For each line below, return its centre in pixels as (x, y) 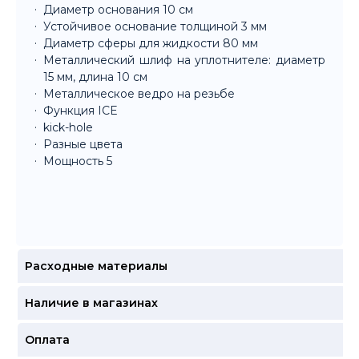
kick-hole (68, 128)
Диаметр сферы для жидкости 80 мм (151, 44)
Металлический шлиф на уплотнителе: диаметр (184, 61)
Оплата (47, 340)
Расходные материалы (96, 266)
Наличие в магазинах (91, 303)
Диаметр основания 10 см (118, 10)
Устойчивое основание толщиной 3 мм (155, 27)
